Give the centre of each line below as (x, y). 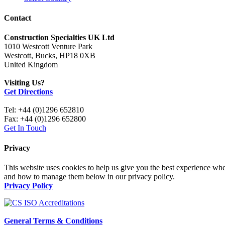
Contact (18, 18)
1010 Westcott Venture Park (48, 47)
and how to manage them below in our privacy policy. (89, 177)
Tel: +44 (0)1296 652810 (44, 110)
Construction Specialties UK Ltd (59, 38)
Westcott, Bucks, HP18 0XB (50, 56)
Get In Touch (25, 128)
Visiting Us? (24, 83)
